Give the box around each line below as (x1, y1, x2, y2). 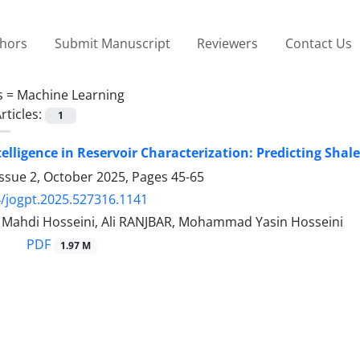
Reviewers (197, 34, 259, 52)
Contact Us (284, 34, 352, 52)
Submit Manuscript (54, 34, 170, 52)
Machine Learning (17, 85, 125, 104)
